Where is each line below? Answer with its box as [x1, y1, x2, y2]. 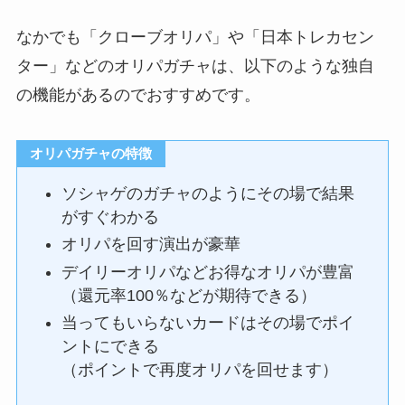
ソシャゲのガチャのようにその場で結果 [61, 184, 355, 202]
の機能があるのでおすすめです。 [15, 86, 260, 105]
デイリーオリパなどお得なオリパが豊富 [61, 262, 355, 281]
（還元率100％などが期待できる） [61, 286, 317, 305]
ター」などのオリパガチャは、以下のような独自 [15, 57, 374, 76]
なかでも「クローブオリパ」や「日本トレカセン [15, 28, 374, 47]
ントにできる [61, 337, 160, 356]
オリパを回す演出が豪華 [61, 235, 241, 254]
